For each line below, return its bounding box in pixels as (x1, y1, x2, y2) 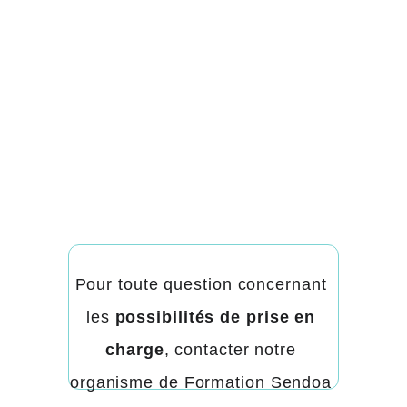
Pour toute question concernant (74, 275, 333, 293)
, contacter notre (164, 341, 302, 359)
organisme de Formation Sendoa (69, 373, 337, 392)
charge (105, 341, 164, 359)
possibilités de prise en (114, 308, 322, 326)
